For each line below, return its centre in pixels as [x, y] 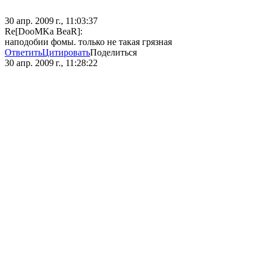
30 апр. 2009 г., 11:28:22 [51, 63]
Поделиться [113, 53]
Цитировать [66, 53]
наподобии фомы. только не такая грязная [88, 42]
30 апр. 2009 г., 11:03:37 [51, 21]
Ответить [23, 53]
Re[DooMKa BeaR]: [44, 32]
